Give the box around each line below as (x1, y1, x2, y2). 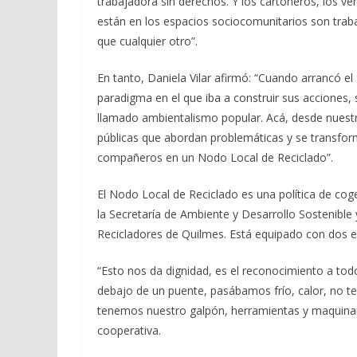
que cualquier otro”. (97, 33, 198, 49)
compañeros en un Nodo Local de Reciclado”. (97, 150, 333, 165)
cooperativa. (97, 323, 161, 338)
